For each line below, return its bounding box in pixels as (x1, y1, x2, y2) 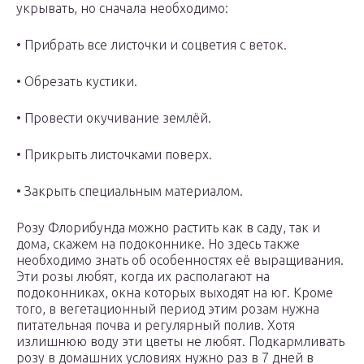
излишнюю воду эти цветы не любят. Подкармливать (16, 334, 344, 349)
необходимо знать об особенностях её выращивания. (16, 253, 344, 268)
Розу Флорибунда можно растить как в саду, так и (16, 220, 320, 236)
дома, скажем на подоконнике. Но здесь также (16, 236, 300, 252)
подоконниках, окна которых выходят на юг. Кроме (16, 285, 333, 301)
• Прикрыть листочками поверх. (16, 147, 212, 162)
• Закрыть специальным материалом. (16, 184, 243, 199)
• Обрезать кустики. (16, 74, 137, 89)
